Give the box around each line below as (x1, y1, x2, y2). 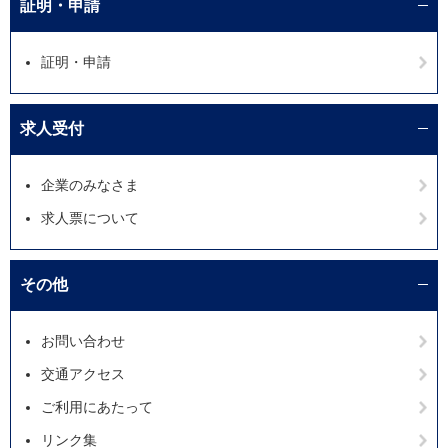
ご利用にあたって (41, 398, 153, 415)
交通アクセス (41, 365, 125, 382)
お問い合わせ (41, 332, 125, 349)
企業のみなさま (41, 176, 139, 193)
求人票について (41, 209, 139, 226)
